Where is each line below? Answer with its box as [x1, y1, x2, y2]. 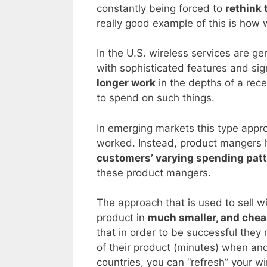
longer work [97, 77, 156, 89]
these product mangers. [97, 166, 211, 179]
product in [97, 212, 148, 224]
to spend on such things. [97, 92, 215, 104]
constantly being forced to [97, 2, 225, 14]
